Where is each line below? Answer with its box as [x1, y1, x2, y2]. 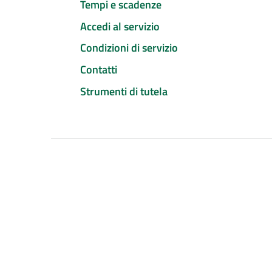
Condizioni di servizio [80, 39, 178, 56]
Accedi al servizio [80, 18, 160, 35]
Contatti [80, 61, 117, 78]
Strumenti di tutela [80, 83, 168, 100]
